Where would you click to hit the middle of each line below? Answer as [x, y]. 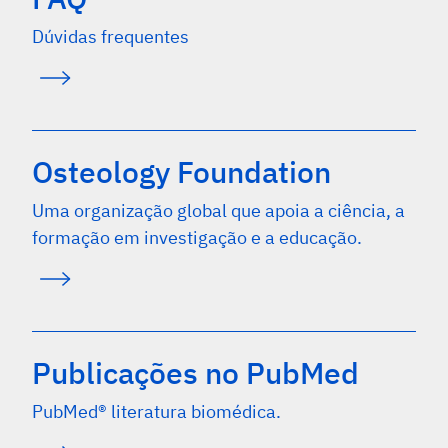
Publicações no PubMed [195, 372]
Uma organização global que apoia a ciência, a [218, 210]
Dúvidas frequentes [110, 36]
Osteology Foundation [181, 171]
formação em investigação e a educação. [197, 237]
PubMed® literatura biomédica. [156, 411]
